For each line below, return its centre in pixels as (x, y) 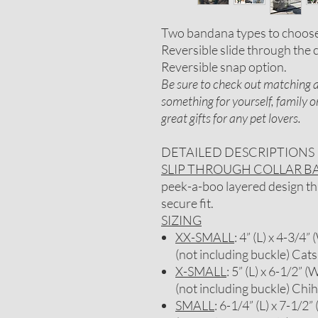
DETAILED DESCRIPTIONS (238, 152)
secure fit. (188, 203)
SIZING (181, 220)
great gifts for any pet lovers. (231, 118)
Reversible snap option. (226, 67)
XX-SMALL (205, 237)
